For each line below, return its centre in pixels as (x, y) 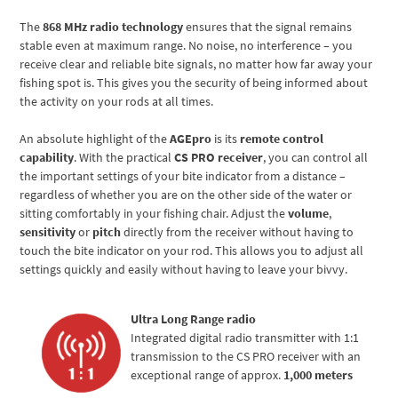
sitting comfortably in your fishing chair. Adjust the (154, 214)
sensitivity (49, 232)
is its (227, 139)
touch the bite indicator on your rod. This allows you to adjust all (192, 251)
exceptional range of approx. (207, 375)
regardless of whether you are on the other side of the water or (186, 195)
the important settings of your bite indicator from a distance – (183, 176)
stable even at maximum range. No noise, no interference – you (187, 46)
